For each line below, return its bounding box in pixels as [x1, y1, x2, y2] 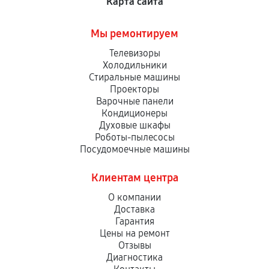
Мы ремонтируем [91, 27, 178, 40]
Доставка [114, 204, 155, 215]
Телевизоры [109, 47, 160, 59]
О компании [108, 192, 161, 203]
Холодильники [102, 59, 167, 71]
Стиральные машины [89, 71, 180, 83]
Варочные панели [95, 95, 174, 107]
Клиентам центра [91, 171, 178, 184]
